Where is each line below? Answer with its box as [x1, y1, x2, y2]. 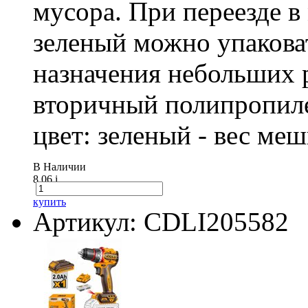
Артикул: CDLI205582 [33, 206, 289, 236]
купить [33, 195, 66, 208]
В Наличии [33, 160, 86, 173]
